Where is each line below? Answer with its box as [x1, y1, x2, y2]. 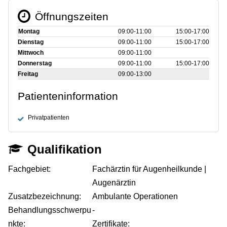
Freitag [18, 70, 38, 78]
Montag [18, 27, 40, 35]
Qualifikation [27, 142, 102, 156]
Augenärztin [92, 178, 136, 187]
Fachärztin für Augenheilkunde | [92, 164, 207, 173]
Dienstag [18, 38, 44, 46]
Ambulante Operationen [92, 192, 178, 201]
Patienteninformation [18, 90, 118, 102]
